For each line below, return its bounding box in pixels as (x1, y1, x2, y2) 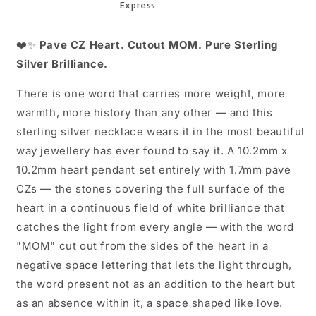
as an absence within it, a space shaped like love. (16, 296, 284, 310)
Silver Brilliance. (16, 57, 108, 71)
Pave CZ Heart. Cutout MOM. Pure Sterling (39, 38, 278, 51)
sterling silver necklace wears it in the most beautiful (16, 125, 305, 138)
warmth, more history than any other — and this (16, 106, 273, 119)
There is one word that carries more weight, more (16, 87, 286, 100)
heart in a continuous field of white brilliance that (16, 201, 285, 214)
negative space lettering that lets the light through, (16, 258, 292, 272)
